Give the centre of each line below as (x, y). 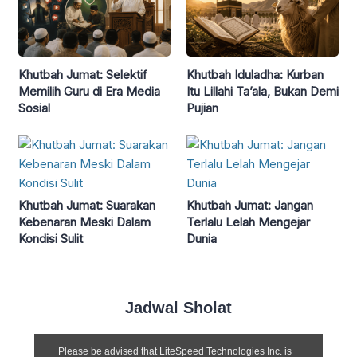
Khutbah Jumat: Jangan (250, 206)
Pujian (202, 108)
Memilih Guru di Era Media (89, 92)
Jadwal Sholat (178, 308)
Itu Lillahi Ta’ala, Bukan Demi (263, 92)
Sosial (34, 108)
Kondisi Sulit (51, 239)
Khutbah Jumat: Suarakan (87, 206)
